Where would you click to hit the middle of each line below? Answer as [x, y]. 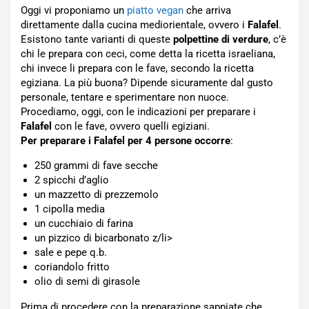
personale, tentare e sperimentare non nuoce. [125, 97]
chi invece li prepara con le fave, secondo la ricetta [137, 68]
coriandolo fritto [72, 267]
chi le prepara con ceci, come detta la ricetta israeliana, [148, 54]
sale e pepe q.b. [71, 252]
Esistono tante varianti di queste [97, 39]
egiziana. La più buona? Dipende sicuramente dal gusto [147, 83]
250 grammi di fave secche [96, 166]
